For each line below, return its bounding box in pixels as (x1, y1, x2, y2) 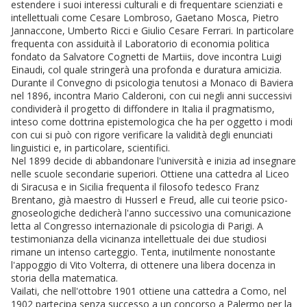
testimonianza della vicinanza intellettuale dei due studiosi (11, 232, 267, 246)
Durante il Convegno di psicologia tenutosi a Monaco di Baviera (11, 76, 293, 90)
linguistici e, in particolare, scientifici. (11, 141, 170, 155)
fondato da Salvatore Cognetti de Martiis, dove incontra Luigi (11, 50, 282, 64)
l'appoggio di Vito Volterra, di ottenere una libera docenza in (11, 258, 275, 272)
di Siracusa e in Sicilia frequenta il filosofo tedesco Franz (11, 180, 259, 194)
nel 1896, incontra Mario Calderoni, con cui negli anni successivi (11, 89, 292, 103)
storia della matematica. (11, 271, 118, 285)
